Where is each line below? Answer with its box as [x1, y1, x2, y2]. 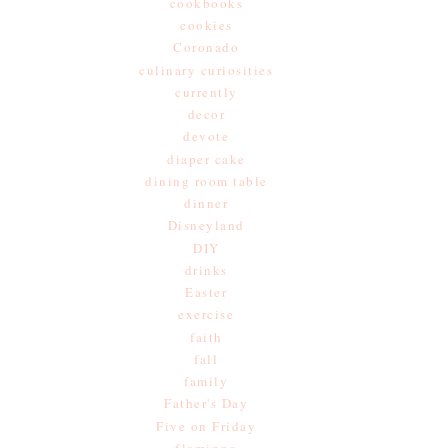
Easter [185, 283, 228, 302]
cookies [180, 16, 233, 35]
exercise [178, 305, 235, 324]
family [184, 372, 229, 391]
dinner [184, 194, 229, 213]
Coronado [173, 38, 240, 57]
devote [183, 127, 230, 146]
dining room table [145, 171, 268, 190]
